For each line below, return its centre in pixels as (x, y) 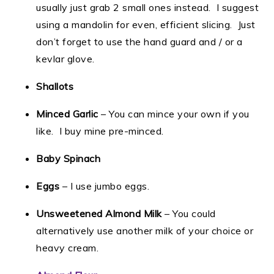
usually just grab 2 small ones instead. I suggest (148, 8)
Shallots (55, 87)
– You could (189, 214)
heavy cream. (68, 248)
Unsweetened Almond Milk (99, 214)
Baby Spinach (68, 159)
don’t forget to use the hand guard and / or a (139, 42)
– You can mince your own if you (174, 114)
